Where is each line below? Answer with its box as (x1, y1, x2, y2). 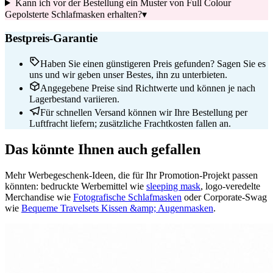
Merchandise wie (5, 192, 73, 203)
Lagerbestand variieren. (29, 94, 119, 105)
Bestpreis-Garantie (5, 31, 97, 44)
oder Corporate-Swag (182, 192, 267, 203)
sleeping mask (146, 181, 200, 192)
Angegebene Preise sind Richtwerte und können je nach (40, 83, 255, 94)
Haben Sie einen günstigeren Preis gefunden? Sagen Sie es (40, 58, 266, 69)
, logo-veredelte (200, 181, 260, 192)
